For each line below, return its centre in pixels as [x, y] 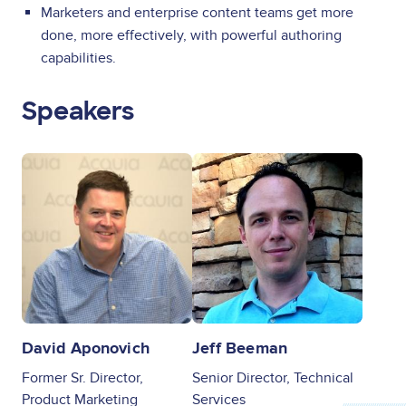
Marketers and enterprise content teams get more [197, 12]
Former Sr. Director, [82, 377]
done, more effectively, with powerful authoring [191, 35]
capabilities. [78, 58]
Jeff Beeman [240, 348]
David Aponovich [86, 348]
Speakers [78, 111]
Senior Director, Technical [273, 377]
